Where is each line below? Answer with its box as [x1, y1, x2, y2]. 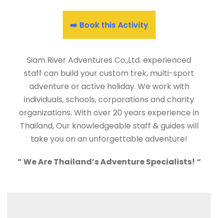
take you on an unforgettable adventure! [31, 133, 187, 145]
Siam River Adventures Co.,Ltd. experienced [27, 54, 191, 66]
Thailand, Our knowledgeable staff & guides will [19, 120, 199, 131]
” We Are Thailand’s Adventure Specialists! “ [17, 156, 201, 167]
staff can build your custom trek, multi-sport [24, 67, 194, 79]
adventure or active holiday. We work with [29, 80, 189, 92]
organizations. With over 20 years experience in [19, 107, 199, 118]
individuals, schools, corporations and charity [24, 93, 194, 105]
